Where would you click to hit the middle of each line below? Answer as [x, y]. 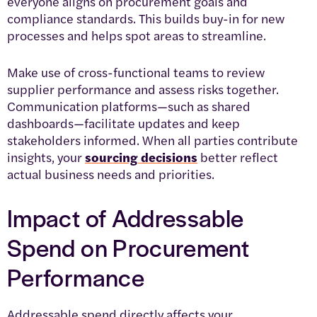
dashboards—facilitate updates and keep [123, 122]
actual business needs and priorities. [111, 173]
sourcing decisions [141, 156]
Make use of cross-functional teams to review [136, 71]
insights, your [46, 156]
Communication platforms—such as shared [129, 105]
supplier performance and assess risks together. [143, 88]
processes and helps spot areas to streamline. [137, 35]
